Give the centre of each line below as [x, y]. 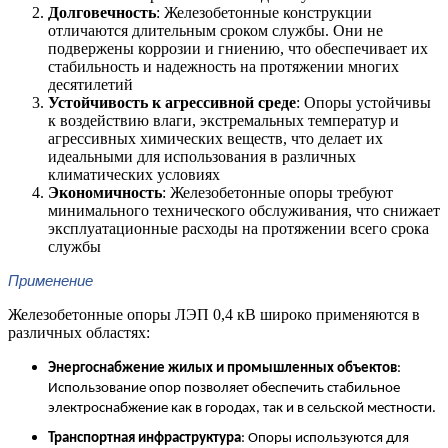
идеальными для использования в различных [202, 156]
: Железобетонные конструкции [264, 12]
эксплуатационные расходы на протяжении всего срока [238, 228]
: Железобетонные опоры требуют [277, 192]
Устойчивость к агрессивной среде [172, 102]
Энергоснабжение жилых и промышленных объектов [222, 368]
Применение [50, 280]
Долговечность [102, 12]
